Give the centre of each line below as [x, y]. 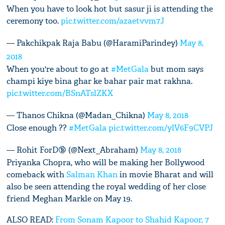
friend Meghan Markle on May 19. [70, 198]
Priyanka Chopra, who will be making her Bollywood [106, 162]
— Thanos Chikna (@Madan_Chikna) [77, 115]
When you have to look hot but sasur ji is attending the [110, 9]
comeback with [37, 174]
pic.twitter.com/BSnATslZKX [60, 93]
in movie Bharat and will [166, 174]
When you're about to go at [59, 69]
